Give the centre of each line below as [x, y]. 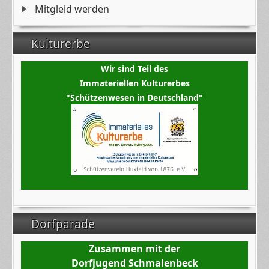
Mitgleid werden [72, 9]
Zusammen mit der [134, 249]
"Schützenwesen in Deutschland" [134, 98]
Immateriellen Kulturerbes [134, 83]
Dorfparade [65, 224]
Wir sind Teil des [134, 69]
